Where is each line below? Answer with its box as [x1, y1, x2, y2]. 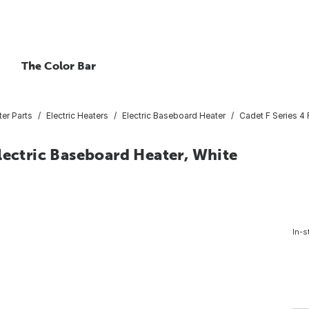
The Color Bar [21, 59, 96, 72]
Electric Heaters [46, 110, 108, 121]
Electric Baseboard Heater [122, 110, 226, 121]
